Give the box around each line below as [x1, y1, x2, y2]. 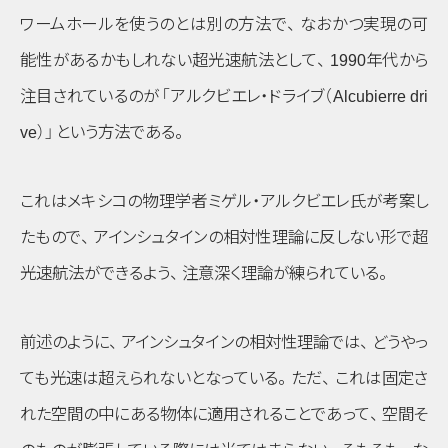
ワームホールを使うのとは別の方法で [20, 15, 288, 34]
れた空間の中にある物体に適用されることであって [20, 404, 370, 423]
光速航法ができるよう [20, 263, 170, 282]
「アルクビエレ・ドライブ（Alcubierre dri [161, 87, 429, 106]
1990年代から [329, 51, 429, 70]
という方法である [55, 123, 175, 142]
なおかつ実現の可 [299, 15, 429, 34]
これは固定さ [334, 368, 429, 387]
